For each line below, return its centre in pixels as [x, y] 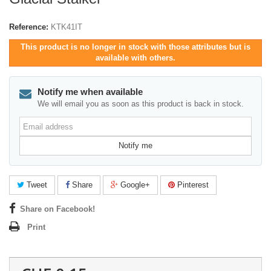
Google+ [134, 185]
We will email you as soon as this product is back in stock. [141, 104]
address [34, 132]
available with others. [135, 58]
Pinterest [192, 185]
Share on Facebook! [57, 209]
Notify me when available [90, 92]
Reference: [29, 27]
